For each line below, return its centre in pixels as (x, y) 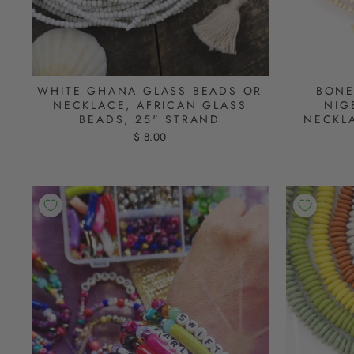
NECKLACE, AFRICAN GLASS (150, 105)
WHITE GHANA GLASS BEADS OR (150, 90)
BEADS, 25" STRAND (150, 119)
